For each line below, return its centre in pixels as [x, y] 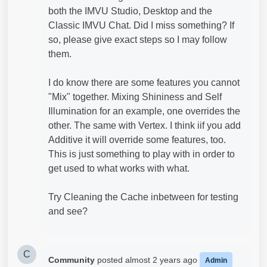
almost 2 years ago [162, 260]
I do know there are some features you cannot [144, 83]
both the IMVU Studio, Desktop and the [130, 11]
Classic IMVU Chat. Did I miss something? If [141, 25]
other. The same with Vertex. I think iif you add [145, 125]
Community [72, 260]
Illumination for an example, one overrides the [144, 111]
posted [111, 260]
